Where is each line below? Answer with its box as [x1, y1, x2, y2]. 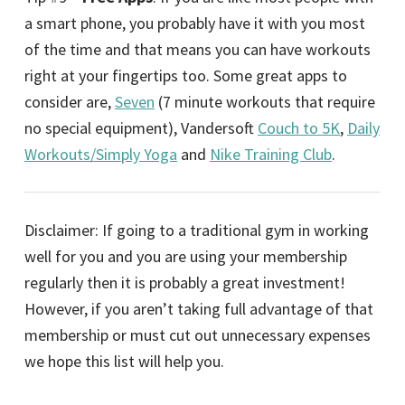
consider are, [24, 90, 115, 112]
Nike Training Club [210, 143, 332, 165]
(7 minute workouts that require [155, 90, 375, 112]
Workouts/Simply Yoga [24, 143, 177, 165]
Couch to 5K [258, 117, 340, 138]
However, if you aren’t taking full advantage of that [24, 297, 373, 319]
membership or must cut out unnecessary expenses [24, 324, 371, 345]
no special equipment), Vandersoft [24, 117, 258, 138]
